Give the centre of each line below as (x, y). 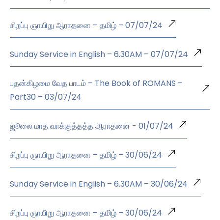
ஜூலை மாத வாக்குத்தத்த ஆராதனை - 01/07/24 (92, 126)
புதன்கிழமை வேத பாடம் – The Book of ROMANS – (96, 83)
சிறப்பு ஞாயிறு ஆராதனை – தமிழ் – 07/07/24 (86, 26)
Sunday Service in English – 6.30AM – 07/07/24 (99, 55)
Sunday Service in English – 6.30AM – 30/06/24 (99, 184)
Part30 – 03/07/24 (46, 97)
